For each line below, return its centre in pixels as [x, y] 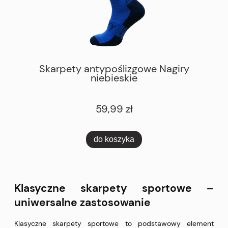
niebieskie [114, 78]
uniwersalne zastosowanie [82, 203]
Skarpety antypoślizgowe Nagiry [114, 69]
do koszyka [114, 139]
